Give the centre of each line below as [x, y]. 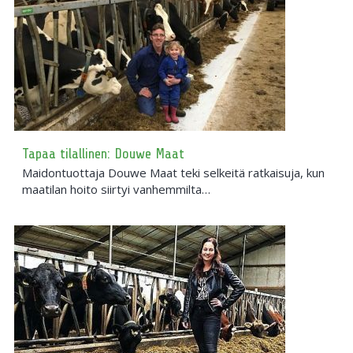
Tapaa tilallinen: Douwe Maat [103, 154]
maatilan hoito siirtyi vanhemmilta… [116, 190]
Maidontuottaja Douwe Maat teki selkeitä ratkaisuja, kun [173, 173]
